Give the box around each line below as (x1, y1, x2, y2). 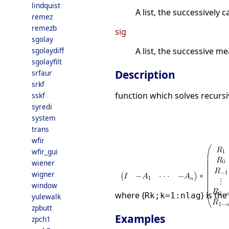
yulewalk (32, 192, 61, 201)
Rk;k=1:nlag (145, 191, 201, 201)
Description (115, 67, 175, 82)
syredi (32, 102, 52, 111)
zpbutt (32, 203, 52, 213)
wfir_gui (32, 147, 58, 156)
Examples (115, 212, 165, 226)
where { (115, 190, 145, 201)
